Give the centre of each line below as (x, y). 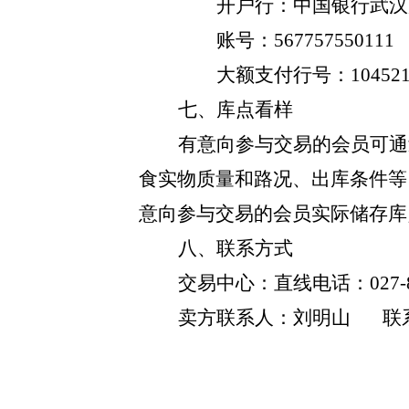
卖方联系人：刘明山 (264, 318)
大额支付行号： (284, 75)
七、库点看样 (235, 110)
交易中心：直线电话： (273, 283)
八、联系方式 (235, 248)
